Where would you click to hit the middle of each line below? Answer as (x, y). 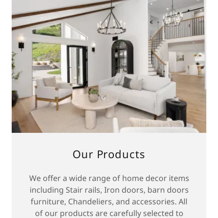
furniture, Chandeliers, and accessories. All (109, 202)
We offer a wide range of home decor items (109, 178)
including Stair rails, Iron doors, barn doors (109, 190)
